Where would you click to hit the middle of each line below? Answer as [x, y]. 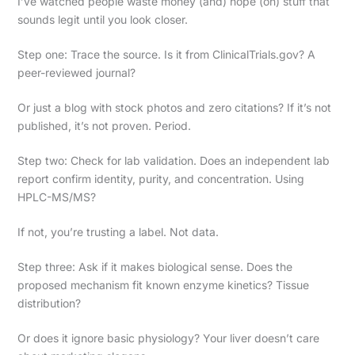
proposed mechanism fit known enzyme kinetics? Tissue [163, 284]
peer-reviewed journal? [76, 72]
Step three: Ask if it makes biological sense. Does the [155, 266]
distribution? [49, 303]
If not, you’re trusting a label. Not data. [118, 231]
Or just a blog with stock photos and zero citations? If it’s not [174, 107]
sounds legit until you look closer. [102, 19]
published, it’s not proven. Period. [104, 125]
